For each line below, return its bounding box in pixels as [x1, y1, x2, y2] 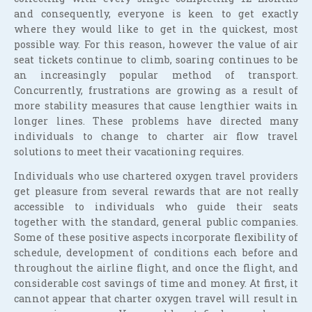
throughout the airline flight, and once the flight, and [14, 260, 298, 274]
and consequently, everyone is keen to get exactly [14, 7, 298, 21]
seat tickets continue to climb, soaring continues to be [14, 53, 298, 67]
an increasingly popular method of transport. [14, 68, 298, 82]
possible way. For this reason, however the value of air [14, 38, 298, 52]
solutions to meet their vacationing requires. [14, 145, 244, 159]
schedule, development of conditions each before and [14, 245, 298, 259]
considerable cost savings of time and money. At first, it [14, 276, 298, 290]
